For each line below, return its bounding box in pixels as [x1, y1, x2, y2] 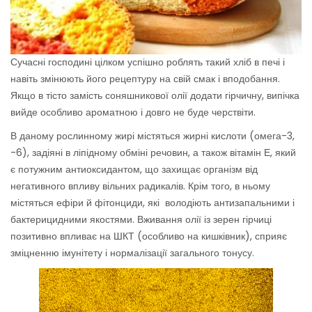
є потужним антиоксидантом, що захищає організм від [10, 162, 258, 177]
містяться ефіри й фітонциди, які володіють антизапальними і [10, 196, 295, 210]
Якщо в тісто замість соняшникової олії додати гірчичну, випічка [10, 88, 299, 103]
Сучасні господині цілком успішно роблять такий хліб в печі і [10, 55, 285, 70]
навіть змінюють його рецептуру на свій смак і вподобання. [10, 72, 280, 86]
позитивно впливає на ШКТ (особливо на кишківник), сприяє [10, 229, 287, 244]
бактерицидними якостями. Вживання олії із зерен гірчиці [10, 212, 272, 227]
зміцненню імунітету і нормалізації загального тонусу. [10, 246, 254, 260]
